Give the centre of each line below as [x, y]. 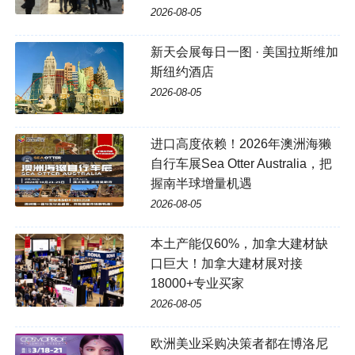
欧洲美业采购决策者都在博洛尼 [239, 344]
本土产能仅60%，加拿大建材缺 [239, 244]
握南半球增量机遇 [201, 184]
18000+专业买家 [197, 284]
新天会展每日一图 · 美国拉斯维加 [244, 52]
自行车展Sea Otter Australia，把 [241, 164]
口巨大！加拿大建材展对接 [226, 264]
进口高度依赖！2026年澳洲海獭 [240, 144]
